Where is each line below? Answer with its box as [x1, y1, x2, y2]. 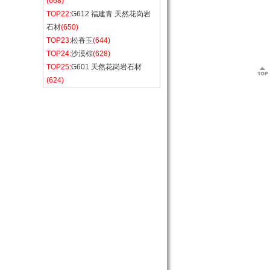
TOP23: [46, 36, 71, 45]
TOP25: [46, 63, 71, 71]
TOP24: [46, 49, 71, 58]
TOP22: [46, 10, 71, 18]
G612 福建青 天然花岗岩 [71, 10, 151, 18]
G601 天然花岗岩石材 [71, 63, 142, 71]
